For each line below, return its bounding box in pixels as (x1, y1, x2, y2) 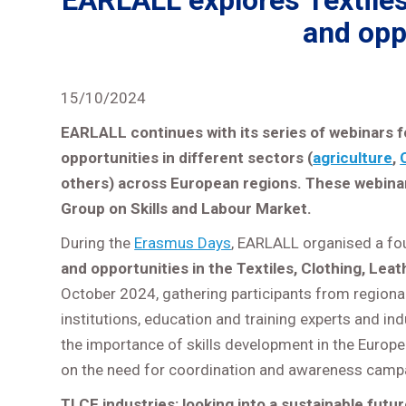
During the (61, 234, 135, 252)
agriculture (313, 149, 393, 167)
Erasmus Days (134, 234, 232, 252)
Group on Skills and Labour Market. (61, 199, 313, 217)
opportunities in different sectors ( (61, 149, 314, 167)
